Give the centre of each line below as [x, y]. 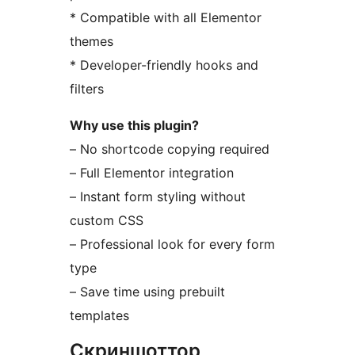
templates [99, 316]
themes [92, 42]
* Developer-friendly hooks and [164, 65]
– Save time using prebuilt [147, 292]
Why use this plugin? [134, 126]
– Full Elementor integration [152, 173]
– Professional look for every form [172, 244]
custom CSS [107, 221]
